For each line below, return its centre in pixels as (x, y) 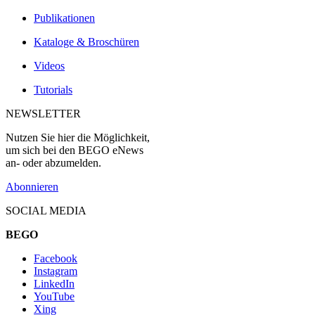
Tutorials (53, 89)
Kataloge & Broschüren (86, 41)
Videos (49, 65)
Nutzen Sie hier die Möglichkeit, (78, 137)
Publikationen (64, 18)
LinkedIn (54, 283)
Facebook (56, 258)
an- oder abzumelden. (53, 162)
